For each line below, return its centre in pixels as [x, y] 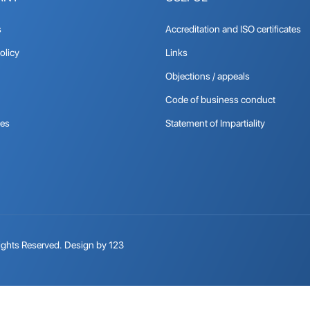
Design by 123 [94, 245]
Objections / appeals [208, 76]
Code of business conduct [220, 99]
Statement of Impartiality [215, 123]
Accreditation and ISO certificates [233, 29]
